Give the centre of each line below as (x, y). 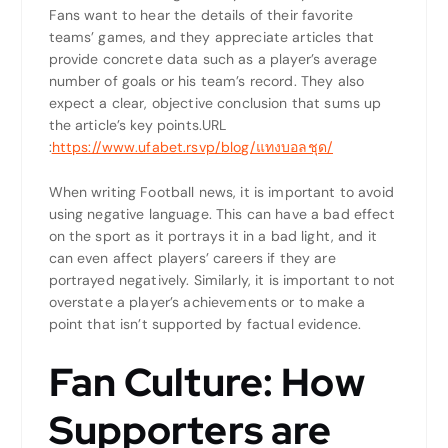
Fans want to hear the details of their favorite (201, 15)
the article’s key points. (125, 125)
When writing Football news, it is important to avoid (221, 191)
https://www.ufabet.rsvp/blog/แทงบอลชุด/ (192, 147)
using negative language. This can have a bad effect (221, 213)
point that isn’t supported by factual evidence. (205, 323)
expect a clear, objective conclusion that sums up (215, 103)
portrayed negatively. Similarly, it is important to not (222, 279)
